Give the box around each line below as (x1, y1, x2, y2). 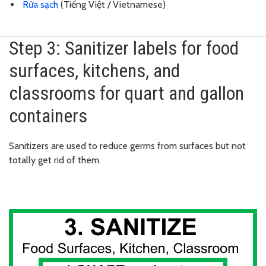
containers (9, 104, 87, 127)
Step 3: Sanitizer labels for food (9, 36, 239, 59)
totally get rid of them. (9, 154, 101, 166)
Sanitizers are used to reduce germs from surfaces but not (9, 140, 246, 151)
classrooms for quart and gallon (9, 81, 244, 104)
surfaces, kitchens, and (9, 59, 180, 82)
